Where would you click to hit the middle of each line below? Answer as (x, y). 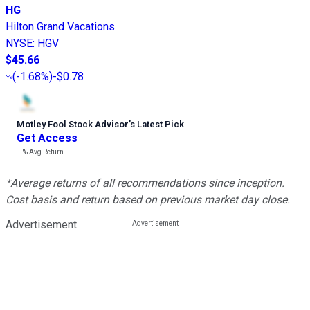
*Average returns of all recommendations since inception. (145, 183)
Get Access (47, 138)
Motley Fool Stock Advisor (73, 125)
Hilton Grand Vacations (60, 27)
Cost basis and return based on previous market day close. (148, 200)
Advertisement (41, 225)
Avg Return (46, 152)
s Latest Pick (157, 125)
